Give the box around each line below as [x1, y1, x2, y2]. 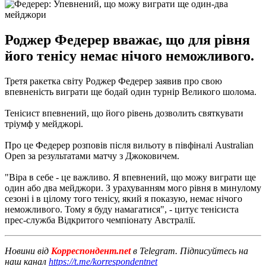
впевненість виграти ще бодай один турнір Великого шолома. [5, 86, 256, 97]
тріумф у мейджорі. [5, 118, 83, 129]
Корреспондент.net [49, 245, 133, 256]
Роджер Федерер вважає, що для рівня [5, 31, 250, 47]
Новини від [5, 245, 49, 256]
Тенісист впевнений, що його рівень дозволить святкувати [5, 107, 243, 118]
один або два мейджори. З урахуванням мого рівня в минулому [5, 182, 261, 193]
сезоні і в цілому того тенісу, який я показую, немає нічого [5, 193, 242, 204]
